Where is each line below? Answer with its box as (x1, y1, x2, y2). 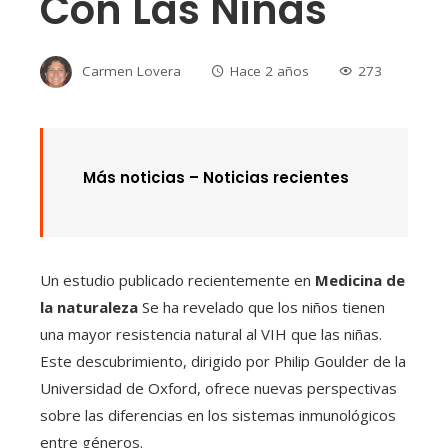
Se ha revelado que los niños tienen (138, 297, 385, 318)
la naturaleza (40, 297, 138, 318)
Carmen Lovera (82, 62, 181, 81)
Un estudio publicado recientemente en (40, 270, 315, 291)
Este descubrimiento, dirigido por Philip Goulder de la (40, 351, 406, 372)
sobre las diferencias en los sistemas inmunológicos (40, 405, 396, 426)
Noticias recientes (203, 167, 349, 189)
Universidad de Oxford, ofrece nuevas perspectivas (40, 378, 397, 399)
